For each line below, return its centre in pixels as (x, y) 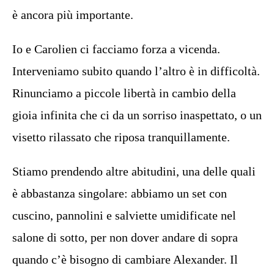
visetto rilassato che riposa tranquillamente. (121, 137)
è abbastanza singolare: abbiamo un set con (120, 193)
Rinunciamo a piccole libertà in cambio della (124, 93)
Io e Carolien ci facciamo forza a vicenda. (116, 49)
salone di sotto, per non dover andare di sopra (125, 237)
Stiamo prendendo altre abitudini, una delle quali (134, 171)
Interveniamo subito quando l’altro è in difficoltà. (136, 71)
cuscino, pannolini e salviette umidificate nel (124, 215)
